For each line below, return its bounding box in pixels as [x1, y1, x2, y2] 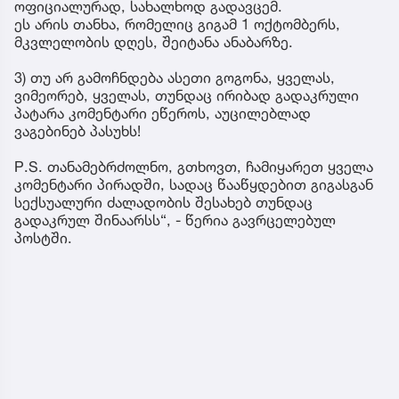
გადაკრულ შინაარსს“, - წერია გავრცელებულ [14, 211, 336, 230]
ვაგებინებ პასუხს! [14, 122, 141, 141]
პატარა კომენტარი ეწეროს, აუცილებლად [14, 104, 311, 123]
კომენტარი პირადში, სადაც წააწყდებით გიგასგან [14, 175, 373, 194]
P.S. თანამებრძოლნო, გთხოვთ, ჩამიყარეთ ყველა [14, 158, 373, 176]
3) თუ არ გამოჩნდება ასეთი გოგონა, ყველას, [14, 69, 335, 87]
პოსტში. [14, 229, 77, 248]
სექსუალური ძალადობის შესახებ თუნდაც [14, 193, 313, 212]
